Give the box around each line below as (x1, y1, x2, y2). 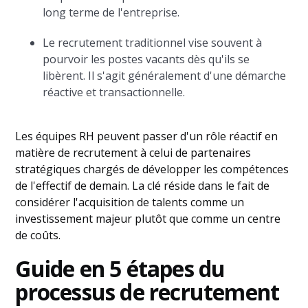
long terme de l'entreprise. (43, 5, 180, 20)
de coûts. (15, 228, 61, 243)
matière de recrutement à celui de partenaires (15, 145, 252, 160)
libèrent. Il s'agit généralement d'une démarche (43, 68, 287, 83)
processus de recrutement (15, 277, 280, 307)
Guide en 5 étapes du (15, 254, 225, 283)
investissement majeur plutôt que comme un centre (15, 211, 281, 226)
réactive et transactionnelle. (43, 85, 186, 100)
